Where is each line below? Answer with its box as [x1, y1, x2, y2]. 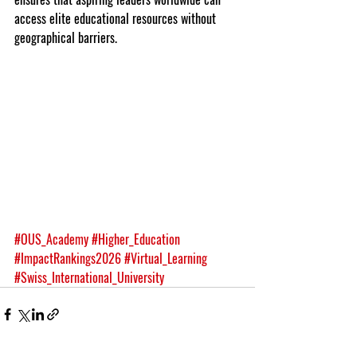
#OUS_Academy [14, 229, 88, 249]
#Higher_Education [92, 229, 180, 249]
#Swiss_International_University [14, 268, 164, 288]
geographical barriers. [14, 28, 117, 47]
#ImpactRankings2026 [14, 249, 121, 269]
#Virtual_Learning [124, 249, 207, 269]
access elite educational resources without [14, 9, 219, 28]
